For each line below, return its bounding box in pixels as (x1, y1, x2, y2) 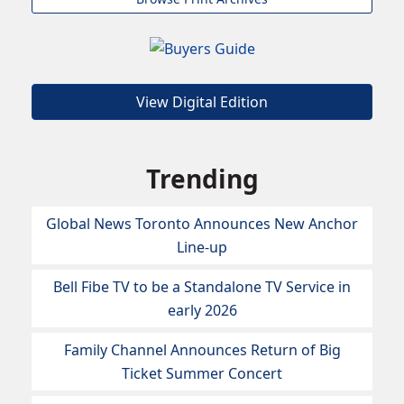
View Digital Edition (136, 92, 268, 113)
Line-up (177, 237, 227, 258)
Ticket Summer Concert (122, 363, 282, 384)
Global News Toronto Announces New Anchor (46, 214, 358, 234)
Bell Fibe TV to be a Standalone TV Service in (53, 277, 351, 298)
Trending (145, 161, 259, 197)
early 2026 (167, 300, 237, 321)
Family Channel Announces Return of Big (63, 340, 341, 361)
